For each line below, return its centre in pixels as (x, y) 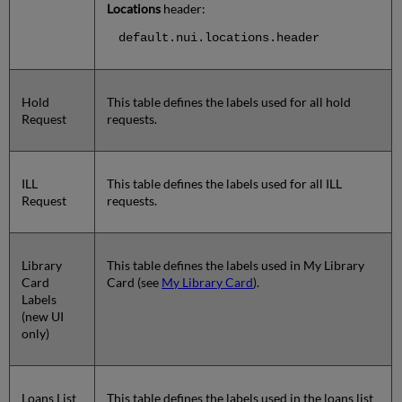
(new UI (43, 317)
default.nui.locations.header (219, 38)
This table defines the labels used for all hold (229, 102)
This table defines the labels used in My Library (236, 266)
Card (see (135, 283)
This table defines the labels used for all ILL (225, 184)
